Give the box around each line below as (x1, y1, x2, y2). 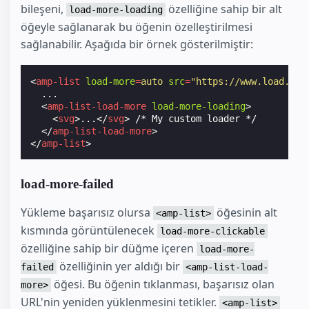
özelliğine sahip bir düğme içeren (21, 240, 197, 256)
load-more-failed (21, 176, 114, 191)
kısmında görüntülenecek (21, 222, 157, 238)
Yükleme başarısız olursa (21, 204, 153, 220)
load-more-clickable (160, 225, 265, 237)
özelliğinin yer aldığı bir (57, 258, 183, 274)
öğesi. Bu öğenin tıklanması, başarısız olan (51, 276, 275, 292)
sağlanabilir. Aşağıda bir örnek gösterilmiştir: (21, 36, 253, 52)
